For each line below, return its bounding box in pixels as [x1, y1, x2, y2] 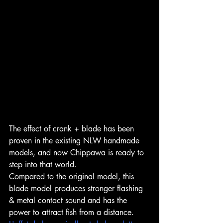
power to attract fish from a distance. [9, 207, 134, 218]
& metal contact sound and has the [9, 195, 129, 206]
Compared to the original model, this [9, 171, 136, 182]
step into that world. [9, 159, 77, 170]
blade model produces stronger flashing [9, 183, 145, 194]
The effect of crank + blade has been [9, 123, 136, 134]
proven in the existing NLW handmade [9, 135, 142, 146]
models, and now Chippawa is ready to [9, 147, 146, 158]
